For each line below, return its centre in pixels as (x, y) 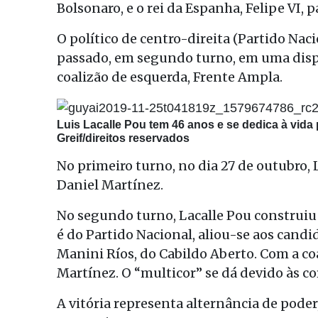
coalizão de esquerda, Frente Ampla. (170, 77)
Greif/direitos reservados (123, 138)
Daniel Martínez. (110, 185)
